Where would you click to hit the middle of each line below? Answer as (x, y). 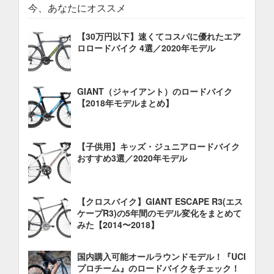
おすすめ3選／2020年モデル (132, 158)
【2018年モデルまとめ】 (125, 103)
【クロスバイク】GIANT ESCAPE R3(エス (160, 201)
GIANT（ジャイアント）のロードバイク (155, 91)
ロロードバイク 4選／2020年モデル (146, 48)
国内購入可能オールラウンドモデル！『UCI (161, 256)
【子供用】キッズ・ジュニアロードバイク (158, 146)
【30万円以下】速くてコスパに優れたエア (159, 36)
